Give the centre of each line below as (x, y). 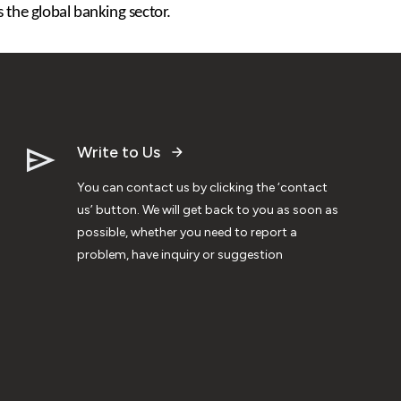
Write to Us (119, 152)
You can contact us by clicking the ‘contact (202, 187)
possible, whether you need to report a (187, 232)
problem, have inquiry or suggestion (180, 254)
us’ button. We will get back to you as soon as (208, 209)
